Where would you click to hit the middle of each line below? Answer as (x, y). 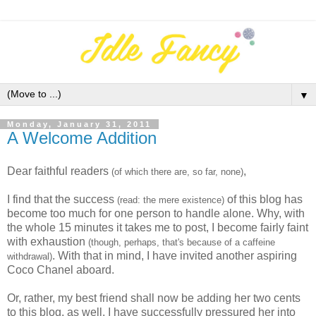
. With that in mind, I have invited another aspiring (175, 256)
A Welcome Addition (82, 138)
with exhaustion (48, 242)
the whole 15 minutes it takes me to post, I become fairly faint (158, 228)
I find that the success (61, 200)
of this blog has (263, 200)
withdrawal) (30, 257)
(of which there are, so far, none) (177, 172)
